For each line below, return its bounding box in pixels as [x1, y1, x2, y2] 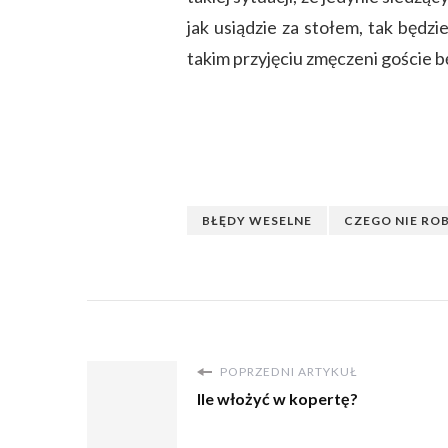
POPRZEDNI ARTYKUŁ [217, 364, 358, 380]
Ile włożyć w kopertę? [197, 389, 358, 409]
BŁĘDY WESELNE [202, 213, 312, 229]
